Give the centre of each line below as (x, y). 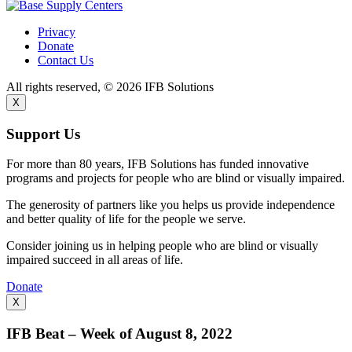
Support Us (43, 134)
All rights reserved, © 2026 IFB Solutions (110, 86)
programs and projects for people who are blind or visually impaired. (176, 178)
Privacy (57, 31)
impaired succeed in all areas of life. (95, 260)
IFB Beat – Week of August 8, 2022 (119, 334)
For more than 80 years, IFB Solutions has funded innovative (158, 164)
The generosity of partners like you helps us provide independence (170, 205)
